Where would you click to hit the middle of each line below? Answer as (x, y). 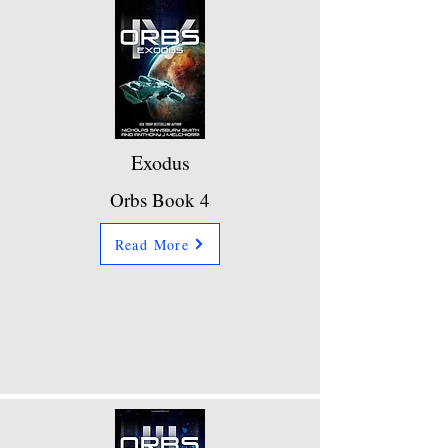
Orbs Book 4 (160, 200)
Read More (152, 244)
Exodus (160, 163)
